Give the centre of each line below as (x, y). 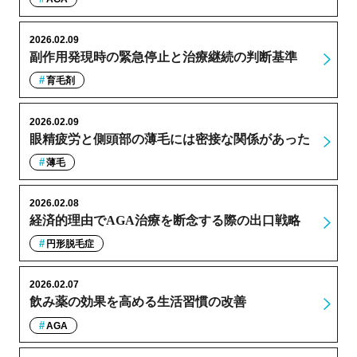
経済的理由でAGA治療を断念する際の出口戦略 (165, 221)
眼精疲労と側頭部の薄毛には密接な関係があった (169, 139)
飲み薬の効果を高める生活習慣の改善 (137, 302)
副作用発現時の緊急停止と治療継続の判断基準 (163, 57)
